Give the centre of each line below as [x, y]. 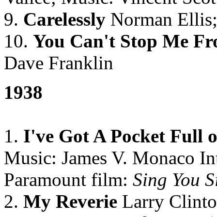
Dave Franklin [59, 63]
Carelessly [64, 19]
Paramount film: [66, 179]
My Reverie [70, 201]
